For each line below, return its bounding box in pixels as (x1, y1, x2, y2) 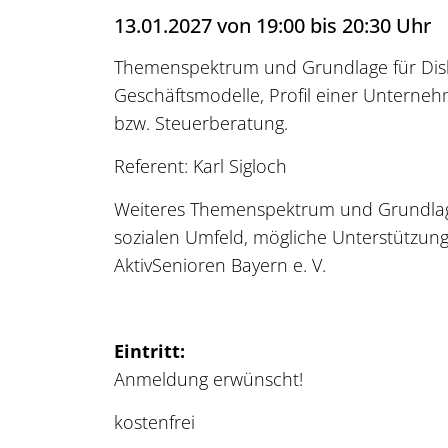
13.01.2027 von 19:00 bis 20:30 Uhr (114, 11, 431, 39)
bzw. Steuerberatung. (114, 110, 288, 135)
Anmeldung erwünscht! (114, 366, 303, 391)
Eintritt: (114, 338, 185, 363)
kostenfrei (114, 409, 195, 434)
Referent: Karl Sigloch (114, 153, 287, 178)
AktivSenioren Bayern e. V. (114, 252, 326, 277)
